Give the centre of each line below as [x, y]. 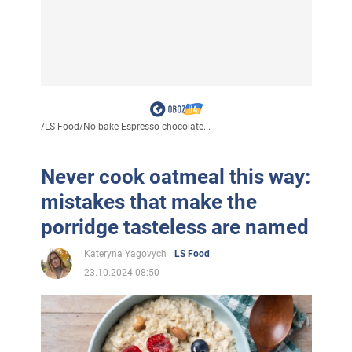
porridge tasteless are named [174, 227]
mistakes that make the [148, 202]
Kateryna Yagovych [125, 254]
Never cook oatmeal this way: [175, 177]
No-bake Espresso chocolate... [147, 127]
